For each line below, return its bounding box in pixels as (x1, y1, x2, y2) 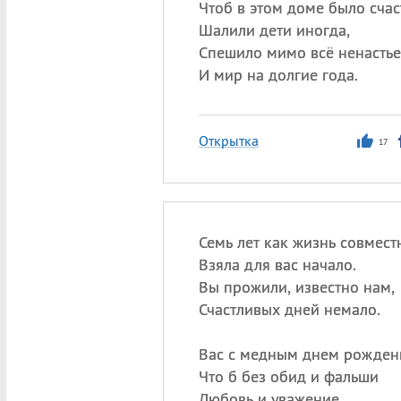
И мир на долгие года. (198, 64, 358, 85)
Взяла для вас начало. (198, 254, 356, 275)
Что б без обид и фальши (198, 366, 379, 387)
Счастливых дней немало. (198, 299, 380, 320)
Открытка (198, 132, 259, 149)
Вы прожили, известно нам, (198, 277, 395, 297)
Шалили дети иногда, (198, 20, 350, 40)
